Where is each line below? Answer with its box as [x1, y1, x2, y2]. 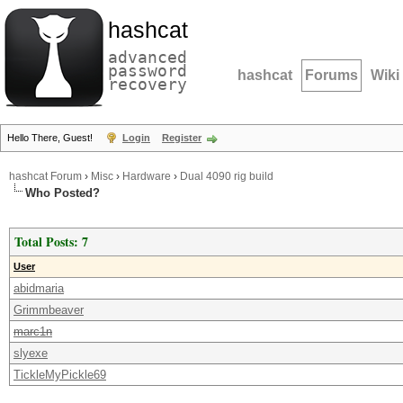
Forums [305, 67, 358, 83]
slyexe [13, 346, 48, 360]
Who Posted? [25, 186, 100, 200]
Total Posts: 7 [14, 232, 88, 251]
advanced [108, 48, 187, 67]
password [108, 61, 187, 80]
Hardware [122, 170, 171, 183]
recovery [108, 75, 187, 94]
